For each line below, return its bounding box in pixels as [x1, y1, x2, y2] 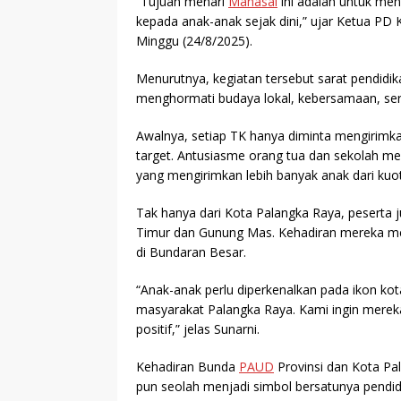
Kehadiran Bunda [136, 358, 239, 376]
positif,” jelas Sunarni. [136, 320, 260, 338]
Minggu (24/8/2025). [136, 32, 252, 50]
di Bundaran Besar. [136, 243, 246, 261]
